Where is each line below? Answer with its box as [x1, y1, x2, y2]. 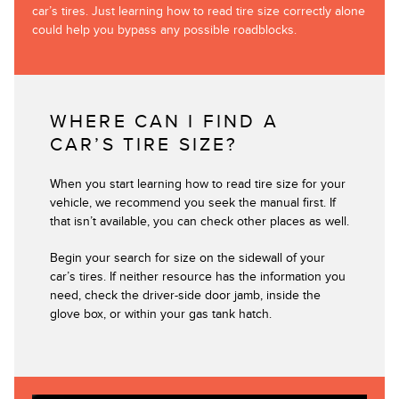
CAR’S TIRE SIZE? [50, 134, 239, 157]
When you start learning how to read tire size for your [50, 176, 346, 192]
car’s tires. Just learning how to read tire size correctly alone [32, 4, 365, 20]
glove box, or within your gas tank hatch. [50, 306, 272, 322]
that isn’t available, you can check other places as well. [50, 214, 349, 230]
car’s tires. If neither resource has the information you [50, 269, 346, 285]
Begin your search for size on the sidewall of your [50, 250, 325, 266]
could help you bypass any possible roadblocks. [32, 22, 297, 38]
